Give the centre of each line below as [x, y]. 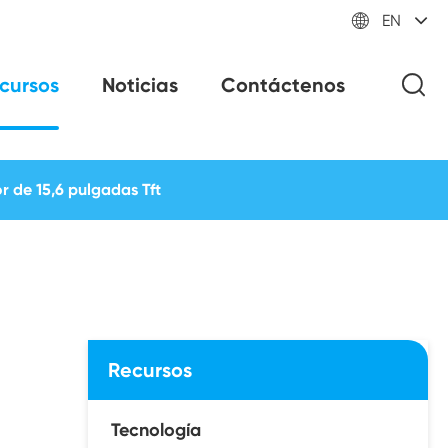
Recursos [150, 370]
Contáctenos [283, 85]
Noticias [140, 85]
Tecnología [156, 430]
